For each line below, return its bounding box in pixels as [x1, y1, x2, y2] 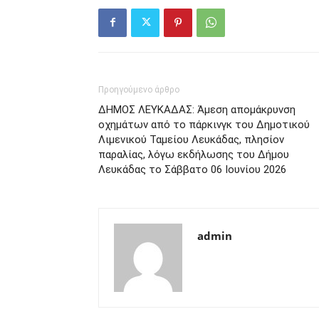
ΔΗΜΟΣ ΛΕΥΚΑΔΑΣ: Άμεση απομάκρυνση [98, 103, 296, 116]
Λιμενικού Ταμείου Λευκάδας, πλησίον [98, 132, 284, 146]
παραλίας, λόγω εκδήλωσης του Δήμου [98, 147, 289, 161]
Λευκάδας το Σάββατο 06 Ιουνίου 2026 [98, 162, 286, 176]
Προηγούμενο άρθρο [98, 84, 179, 95]
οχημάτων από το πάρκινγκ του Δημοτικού [98, 117, 310, 131]
